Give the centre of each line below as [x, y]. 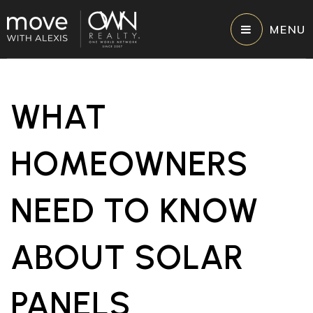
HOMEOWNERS [129, 163]
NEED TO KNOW [134, 210]
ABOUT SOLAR [127, 257]
